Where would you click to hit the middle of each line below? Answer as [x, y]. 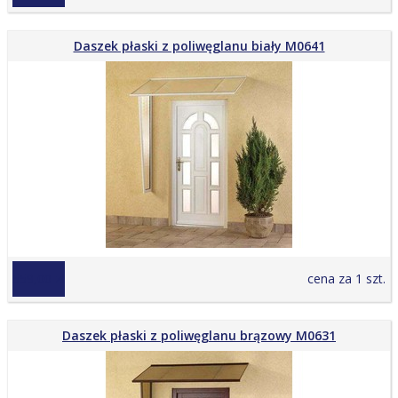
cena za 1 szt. [346, 279]
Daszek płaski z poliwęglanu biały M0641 [199, 46]
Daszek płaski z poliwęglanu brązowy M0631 [199, 335]
